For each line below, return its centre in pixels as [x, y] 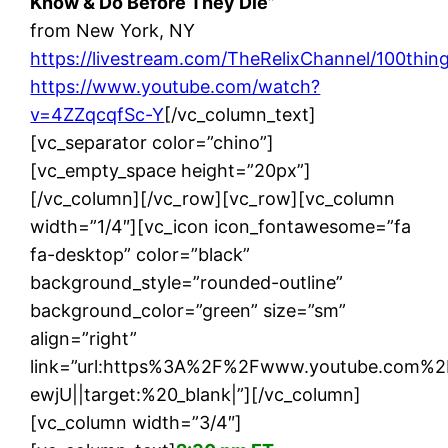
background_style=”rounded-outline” [187, 282]
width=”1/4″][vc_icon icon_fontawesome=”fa [221, 226]
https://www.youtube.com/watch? [175, 86]
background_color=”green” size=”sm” [188, 310]
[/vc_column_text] [240, 114]
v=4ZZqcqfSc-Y [97, 114]
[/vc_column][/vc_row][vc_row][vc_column [213, 198]
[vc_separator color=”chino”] [152, 142]
